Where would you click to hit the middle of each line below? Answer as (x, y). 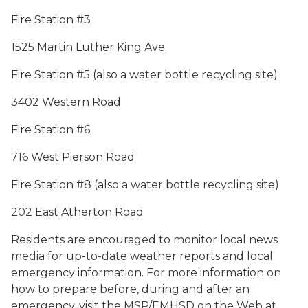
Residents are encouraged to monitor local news (144, 240)
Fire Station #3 (51, 20)
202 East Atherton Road (77, 212)
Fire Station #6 (51, 130)
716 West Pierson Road (73, 157)
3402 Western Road (66, 102)
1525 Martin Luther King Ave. (89, 47)
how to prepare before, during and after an (130, 289)
